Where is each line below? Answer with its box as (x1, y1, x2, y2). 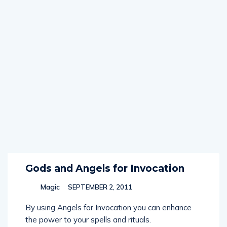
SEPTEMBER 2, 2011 (66, 183, 132, 191)
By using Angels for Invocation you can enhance (25, 203, 192, 212)
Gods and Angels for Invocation (25, 163, 184, 174)
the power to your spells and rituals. (25, 215, 151, 224)
